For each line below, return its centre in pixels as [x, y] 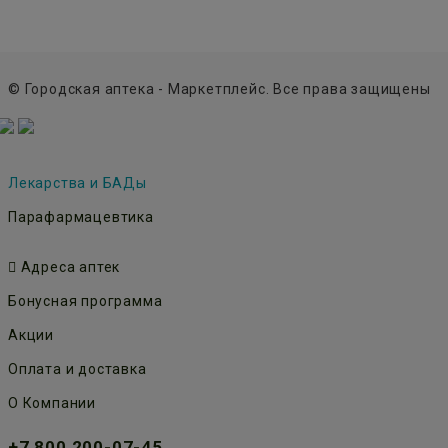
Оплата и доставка [77, 369]
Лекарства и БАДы [77, 183]
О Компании [52, 403]
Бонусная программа [85, 301]
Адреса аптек [68, 267]
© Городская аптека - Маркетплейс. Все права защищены [219, 89]
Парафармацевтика [81, 217]
